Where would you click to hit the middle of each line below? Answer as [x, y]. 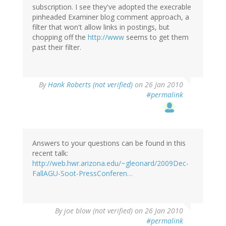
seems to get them [156, 37]
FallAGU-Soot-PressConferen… [82, 174]
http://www [106, 37]
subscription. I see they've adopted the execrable [112, 7]
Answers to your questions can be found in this [109, 143]
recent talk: [50, 153]
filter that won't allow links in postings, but [101, 27]
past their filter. [57, 47]
